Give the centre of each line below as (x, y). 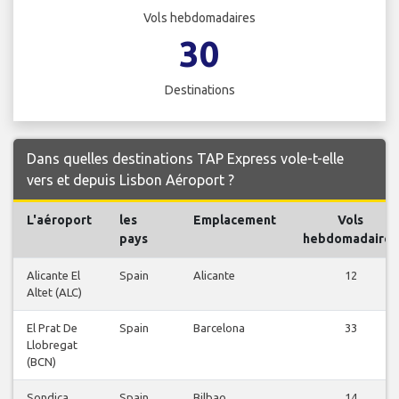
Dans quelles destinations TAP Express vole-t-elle (185, 159)
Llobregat (52, 345)
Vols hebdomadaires (199, 18)
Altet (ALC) (54, 293)
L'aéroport (59, 220)
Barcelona (219, 328)
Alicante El (53, 276)
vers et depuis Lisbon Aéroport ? (130, 180)
